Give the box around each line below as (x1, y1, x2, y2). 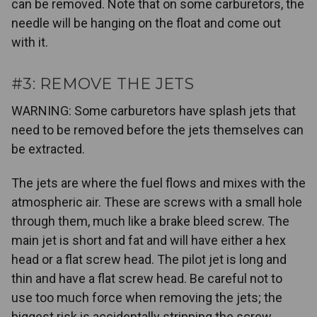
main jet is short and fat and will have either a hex (11, 233, 286, 248)
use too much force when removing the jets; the (11, 290, 282, 306)
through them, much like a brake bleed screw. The (11, 214, 289, 229)
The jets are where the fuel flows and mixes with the (11, 175, 306, 191)
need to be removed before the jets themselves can (11, 122, 304, 138)
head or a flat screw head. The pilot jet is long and (11, 252, 287, 267)
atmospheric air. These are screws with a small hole (11, 195, 302, 210)
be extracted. (11, 142, 85, 157)
